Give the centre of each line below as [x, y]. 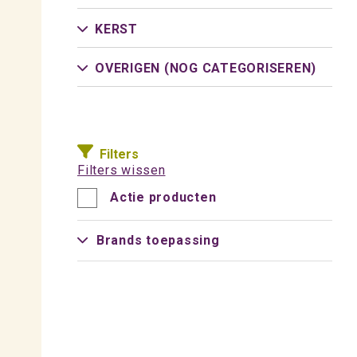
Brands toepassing [158, 240]
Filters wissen [122, 170]
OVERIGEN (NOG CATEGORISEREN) [206, 68]
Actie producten [163, 197]
